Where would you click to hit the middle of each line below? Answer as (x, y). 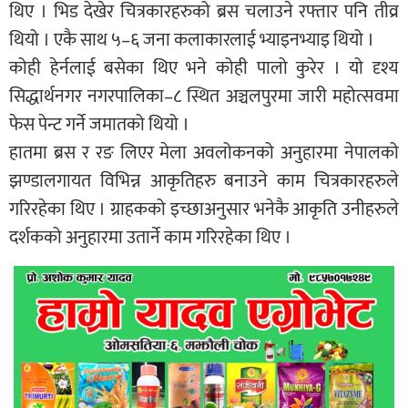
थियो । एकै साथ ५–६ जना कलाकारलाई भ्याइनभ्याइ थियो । (192, 41)
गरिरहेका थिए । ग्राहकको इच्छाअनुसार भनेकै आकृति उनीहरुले (204, 210)
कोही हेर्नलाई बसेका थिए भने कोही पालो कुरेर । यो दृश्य (204, 69)
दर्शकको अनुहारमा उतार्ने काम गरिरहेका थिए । (150, 238)
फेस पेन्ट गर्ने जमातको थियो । (99, 125)
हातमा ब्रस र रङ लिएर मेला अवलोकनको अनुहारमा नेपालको (204, 153)
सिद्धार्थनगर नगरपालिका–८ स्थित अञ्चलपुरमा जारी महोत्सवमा (204, 97)
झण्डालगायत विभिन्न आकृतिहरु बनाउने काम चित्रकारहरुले (204, 182)
